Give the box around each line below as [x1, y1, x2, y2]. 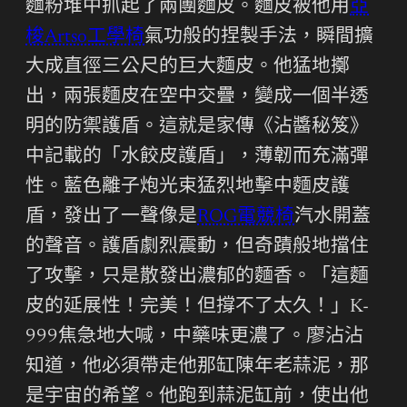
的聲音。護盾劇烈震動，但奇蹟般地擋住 [25, 237, 369, 257]
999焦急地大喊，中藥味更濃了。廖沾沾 [25, 327, 363, 347]
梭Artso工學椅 [25, 27, 144, 47]
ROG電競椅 [197, 207, 294, 227]
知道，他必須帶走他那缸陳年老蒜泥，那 [25, 357, 369, 377]
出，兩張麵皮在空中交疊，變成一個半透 [25, 87, 369, 107]
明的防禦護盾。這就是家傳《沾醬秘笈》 [25, 117, 369, 137]
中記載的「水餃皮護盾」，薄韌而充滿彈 [25, 147, 369, 167]
